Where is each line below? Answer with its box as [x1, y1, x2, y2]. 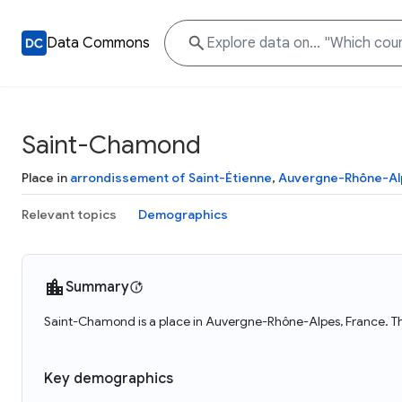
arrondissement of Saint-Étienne [70, 170, 272, 186]
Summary [66, 278, 129, 296]
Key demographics [44, 370, 173, 388]
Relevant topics [22, 206, 117, 223]
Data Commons [47, 34, 150, 52]
